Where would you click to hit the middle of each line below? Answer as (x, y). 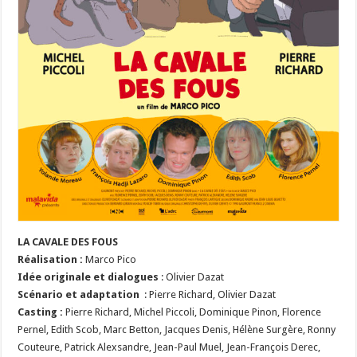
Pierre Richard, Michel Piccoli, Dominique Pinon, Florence (194, 312)
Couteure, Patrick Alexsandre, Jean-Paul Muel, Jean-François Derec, (169, 347)
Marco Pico (111, 259)
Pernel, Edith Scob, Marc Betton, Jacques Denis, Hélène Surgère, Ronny (177, 329)
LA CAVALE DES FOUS (68, 241)
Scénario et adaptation (80, 294)
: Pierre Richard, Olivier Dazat (209, 294)
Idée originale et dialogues (88, 277)
